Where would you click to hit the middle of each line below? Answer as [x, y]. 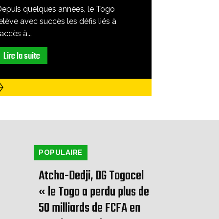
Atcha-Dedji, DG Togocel [91, 176]
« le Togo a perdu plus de [94, 192]
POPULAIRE [61, 153]
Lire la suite [22, 57]
